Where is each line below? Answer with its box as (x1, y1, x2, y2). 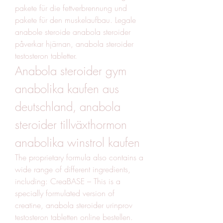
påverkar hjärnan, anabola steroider (15, 38, 133, 49)
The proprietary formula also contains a (15, 151, 143, 163)
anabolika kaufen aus (15, 80, 119, 97)
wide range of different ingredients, (15, 163, 130, 175)
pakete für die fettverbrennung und (15, 2, 127, 13)
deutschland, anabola (15, 98, 120, 114)
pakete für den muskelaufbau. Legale (15, 14, 136, 25)
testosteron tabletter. (15, 50, 80, 61)
